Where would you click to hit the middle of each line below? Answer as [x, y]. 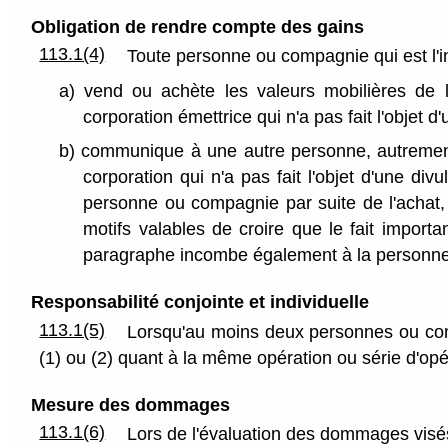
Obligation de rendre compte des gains [197, 26]
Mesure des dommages [130, 404]
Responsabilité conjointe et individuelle [199, 302]
